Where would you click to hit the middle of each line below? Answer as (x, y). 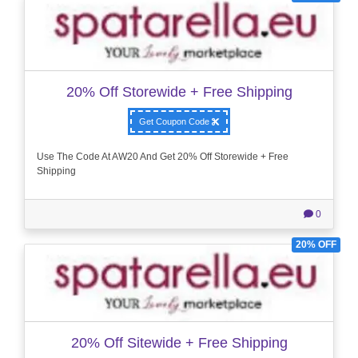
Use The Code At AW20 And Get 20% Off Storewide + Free (163, 157)
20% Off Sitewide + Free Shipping (179, 342)
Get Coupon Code (175, 121)
